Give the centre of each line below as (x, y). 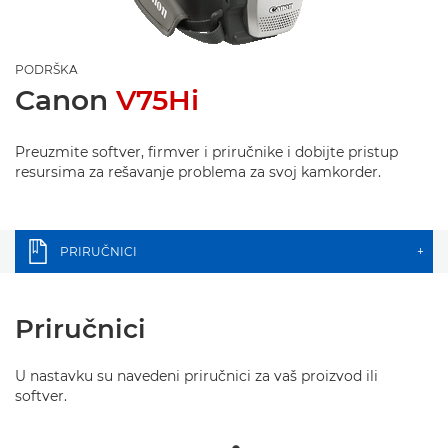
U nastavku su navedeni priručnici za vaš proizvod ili (196, 376)
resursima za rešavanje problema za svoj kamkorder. (198, 172)
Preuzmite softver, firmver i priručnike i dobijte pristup (206, 152)
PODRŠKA (46, 69)
